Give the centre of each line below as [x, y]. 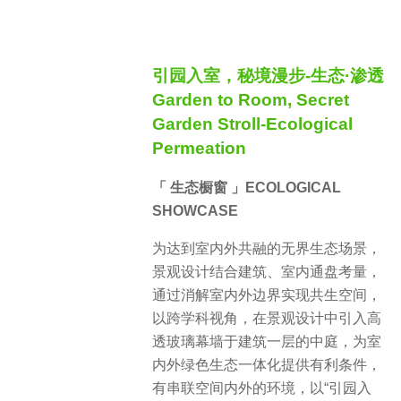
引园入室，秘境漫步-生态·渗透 [268, 76]
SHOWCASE [195, 210]
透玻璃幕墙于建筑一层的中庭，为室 [267, 341]
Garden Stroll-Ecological [252, 124]
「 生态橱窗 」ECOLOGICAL [247, 187]
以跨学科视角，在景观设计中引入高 [267, 318]
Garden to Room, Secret [251, 100]
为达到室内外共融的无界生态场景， [267, 248]
